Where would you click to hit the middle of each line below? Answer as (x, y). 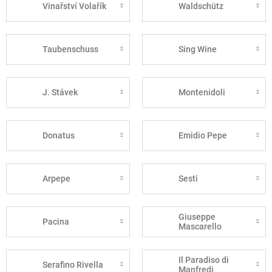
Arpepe (56, 179)
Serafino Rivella (73, 265)
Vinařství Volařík (74, 6)
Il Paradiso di (204, 260)
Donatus (59, 136)
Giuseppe (197, 217)
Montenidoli (202, 93)
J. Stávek (60, 93)
